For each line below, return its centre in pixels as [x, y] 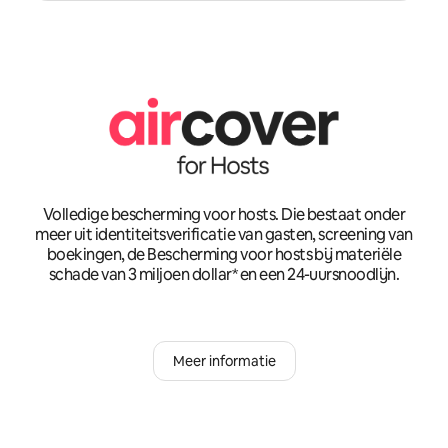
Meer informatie [224, 361]
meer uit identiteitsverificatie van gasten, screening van [224, 235]
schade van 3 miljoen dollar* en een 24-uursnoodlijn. [224, 275]
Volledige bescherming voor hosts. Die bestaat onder [224, 215]
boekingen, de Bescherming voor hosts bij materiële [224, 255]
